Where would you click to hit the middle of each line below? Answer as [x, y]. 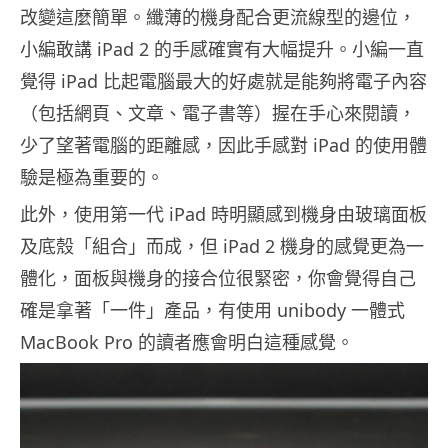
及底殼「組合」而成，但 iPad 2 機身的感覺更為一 [222, 245]
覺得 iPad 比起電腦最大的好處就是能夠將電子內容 [223, 80]
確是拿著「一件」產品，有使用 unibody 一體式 [212, 309]
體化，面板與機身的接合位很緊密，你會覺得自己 [218, 277]
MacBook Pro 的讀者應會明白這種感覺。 [187, 341]
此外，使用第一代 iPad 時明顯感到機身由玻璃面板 [223, 213]
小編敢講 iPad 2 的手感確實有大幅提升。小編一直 [222, 48]
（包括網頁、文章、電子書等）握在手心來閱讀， [218, 112]
